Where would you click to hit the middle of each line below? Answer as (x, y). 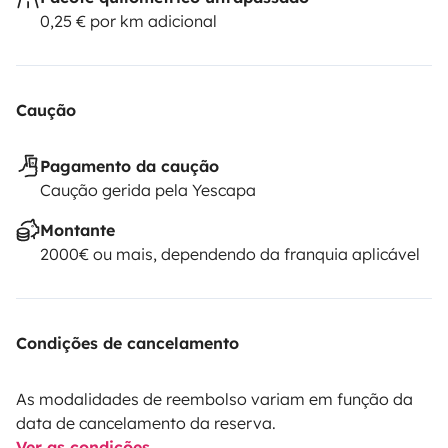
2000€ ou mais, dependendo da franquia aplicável (230, 253)
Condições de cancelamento (127, 342)
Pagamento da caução (129, 165)
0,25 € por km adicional (128, 20)
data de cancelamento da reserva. (146, 422)
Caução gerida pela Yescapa (148, 189)
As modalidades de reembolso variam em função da (214, 398)
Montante (77, 229)
